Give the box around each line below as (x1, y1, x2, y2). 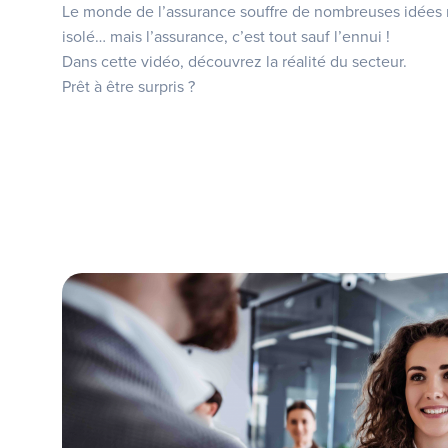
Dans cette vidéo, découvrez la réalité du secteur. (62, 52, 407, 72)
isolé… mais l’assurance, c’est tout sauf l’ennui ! (62, 27, 390, 47)
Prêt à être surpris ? (62, 77, 195, 97)
